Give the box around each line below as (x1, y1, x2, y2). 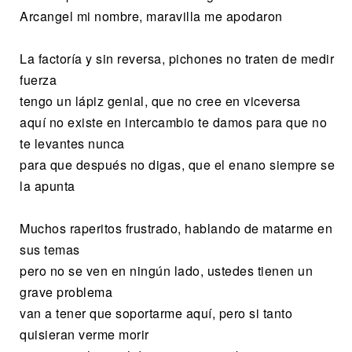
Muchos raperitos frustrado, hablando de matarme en (20, 218, 332, 237)
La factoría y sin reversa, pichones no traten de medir (20, 49, 334, 68)
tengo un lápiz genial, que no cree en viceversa (20, 91, 301, 110)
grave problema (20, 282, 112, 301)
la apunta (20, 176, 75, 195)
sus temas (20, 240, 80, 258)
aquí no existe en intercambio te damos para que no (20, 112, 327, 131)
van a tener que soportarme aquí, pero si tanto (20, 303, 292, 322)
